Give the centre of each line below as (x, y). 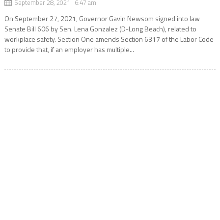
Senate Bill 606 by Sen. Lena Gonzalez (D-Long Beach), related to (100, 28)
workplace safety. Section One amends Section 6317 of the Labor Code (109, 39)
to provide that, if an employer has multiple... (69, 49)
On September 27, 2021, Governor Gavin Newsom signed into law (102, 18)
